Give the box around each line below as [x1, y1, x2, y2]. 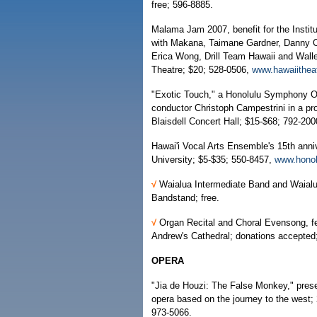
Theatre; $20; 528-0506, [151, 64, 252, 75]
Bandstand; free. [151, 192, 219, 203]
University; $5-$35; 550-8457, [151, 154, 275, 165]
